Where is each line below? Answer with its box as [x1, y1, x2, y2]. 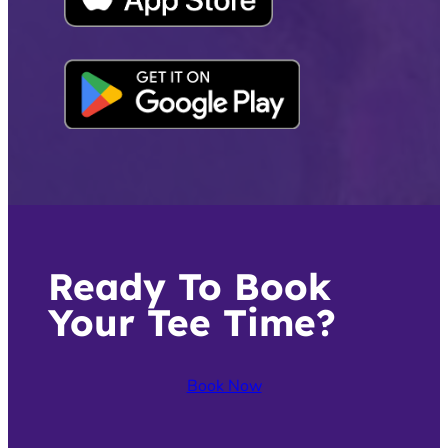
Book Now [186, 374, 262, 397]
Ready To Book [48, 263, 331, 310]
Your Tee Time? [48, 299, 336, 346]
